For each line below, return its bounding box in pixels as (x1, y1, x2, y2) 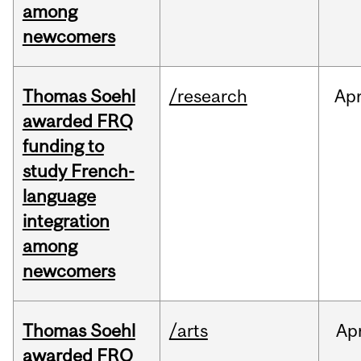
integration (22, 210, 110, 232)
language (22, 185, 96, 207)
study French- (22, 160, 135, 182)
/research (168, 85, 247, 107)
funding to (22, 135, 104, 157)
